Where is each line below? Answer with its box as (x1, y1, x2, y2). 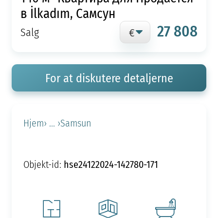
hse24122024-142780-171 (63, 157, 158, 171)
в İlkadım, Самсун (20, 3, 115, 22)
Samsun (60, 116, 91, 130)
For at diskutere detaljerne (45, 70, 173, 87)
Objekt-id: (23, 157, 64, 171)
